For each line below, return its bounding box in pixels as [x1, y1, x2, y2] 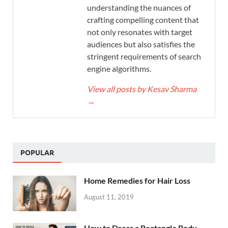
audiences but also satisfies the [87, 39, 195, 49]
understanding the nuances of [87, 3, 191, 13]
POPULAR [20, 148, 54, 157]
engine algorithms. [87, 64, 151, 74]
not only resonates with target [87, 27, 192, 37]
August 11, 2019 [84, 193, 134, 202]
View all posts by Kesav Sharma [87, 84, 196, 94]
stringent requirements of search [87, 51, 201, 62]
